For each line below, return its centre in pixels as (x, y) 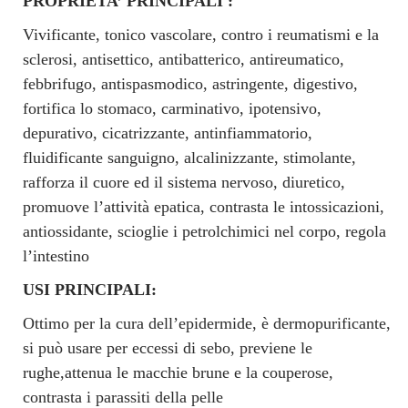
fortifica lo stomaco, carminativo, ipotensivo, (172, 108)
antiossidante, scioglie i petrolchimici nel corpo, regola (204, 231)
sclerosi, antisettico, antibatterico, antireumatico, (184, 59)
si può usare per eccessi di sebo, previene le (168, 347)
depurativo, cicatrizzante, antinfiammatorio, (168, 133)
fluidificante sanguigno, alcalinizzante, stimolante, (189, 157)
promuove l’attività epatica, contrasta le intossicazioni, (204, 206)
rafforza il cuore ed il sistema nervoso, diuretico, (184, 182)
